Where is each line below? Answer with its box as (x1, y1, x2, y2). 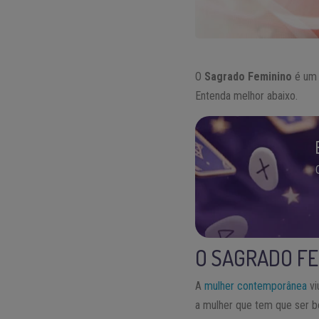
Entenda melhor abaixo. (195, 89, 298, 103)
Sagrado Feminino (204, 70, 293, 84)
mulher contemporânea (204, 279, 308, 293)
